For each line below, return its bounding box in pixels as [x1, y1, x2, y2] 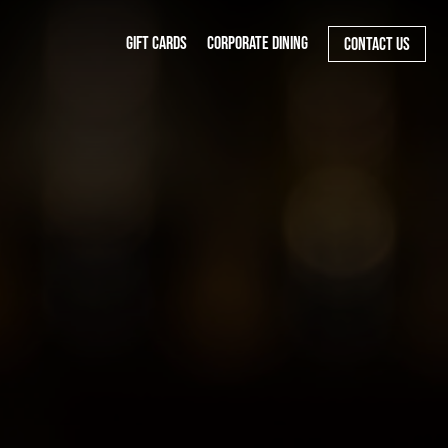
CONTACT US [344, 34, 410, 55]
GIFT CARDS [126, 33, 187, 54]
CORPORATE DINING [207, 33, 308, 54]
